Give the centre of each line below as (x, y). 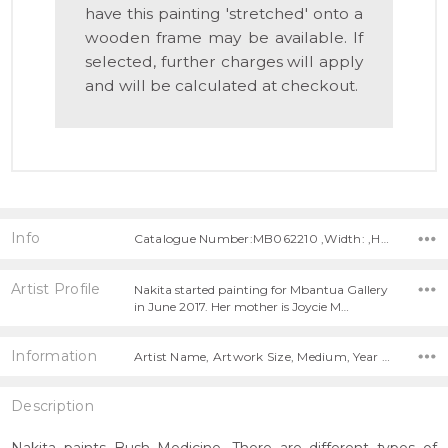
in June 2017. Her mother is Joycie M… (241, 306)
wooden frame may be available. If (224, 38)
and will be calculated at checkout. (222, 86)
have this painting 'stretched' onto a (224, 14)
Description (52, 406)
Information (54, 355)
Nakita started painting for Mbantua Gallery (260, 289)
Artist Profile (56, 288)
